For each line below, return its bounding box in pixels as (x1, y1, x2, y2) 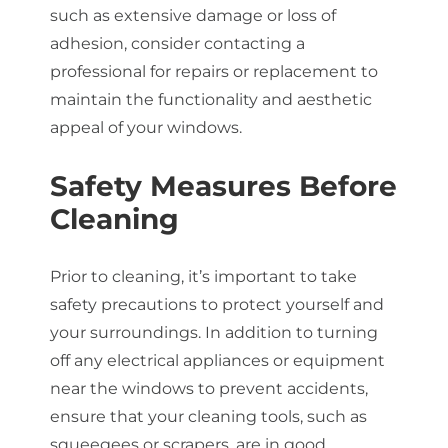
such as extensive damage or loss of (49, 5, 336, 25)
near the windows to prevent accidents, (49, 379, 368, 399)
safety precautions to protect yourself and (49, 295, 384, 315)
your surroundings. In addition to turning (49, 323, 378, 343)
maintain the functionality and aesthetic (49, 89, 372, 109)
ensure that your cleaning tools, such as (49, 407, 367, 427)
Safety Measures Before (49, 168, 397, 203)
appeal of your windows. (49, 117, 242, 137)
